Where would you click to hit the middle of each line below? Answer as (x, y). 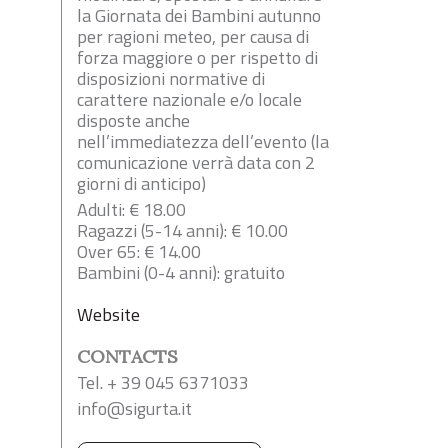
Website (108, 315)
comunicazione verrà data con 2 (196, 163)
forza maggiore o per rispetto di (197, 58)
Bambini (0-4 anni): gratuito (181, 273)
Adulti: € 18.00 (131, 210)
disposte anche (133, 121)
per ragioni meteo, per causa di (193, 37)
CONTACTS (127, 357)
